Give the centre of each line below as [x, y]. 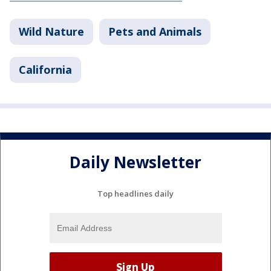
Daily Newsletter [135, 162]
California [45, 70]
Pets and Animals [155, 31]
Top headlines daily [135, 193]
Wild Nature [51, 31]
